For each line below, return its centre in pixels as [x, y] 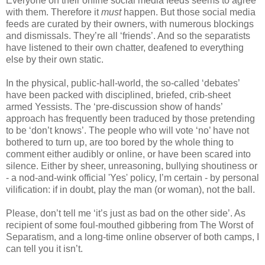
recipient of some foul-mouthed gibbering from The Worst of [130, 225]
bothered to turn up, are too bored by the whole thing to [120, 142]
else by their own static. [55, 59]
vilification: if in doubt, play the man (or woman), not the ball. [130, 189]
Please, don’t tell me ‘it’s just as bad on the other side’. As [126, 213]
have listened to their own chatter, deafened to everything [125, 47]
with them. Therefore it [54, 12]
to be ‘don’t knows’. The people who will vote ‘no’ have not [127, 130]
